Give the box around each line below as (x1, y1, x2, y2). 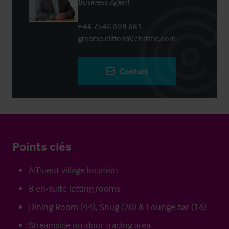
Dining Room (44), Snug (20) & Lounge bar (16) (29, 201, 207, 213)
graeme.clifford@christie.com (78, 33, 176, 43)
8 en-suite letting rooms (29, 182, 120, 194)
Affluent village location (29, 164, 118, 176)
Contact (120, 66, 148, 76)
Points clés (12, 139, 72, 154)
